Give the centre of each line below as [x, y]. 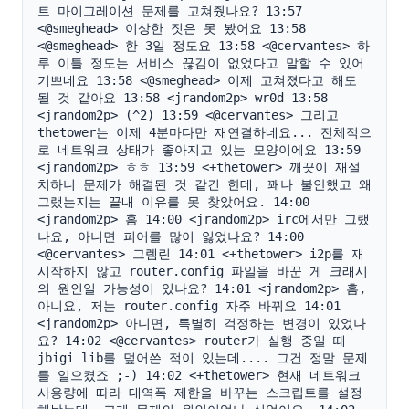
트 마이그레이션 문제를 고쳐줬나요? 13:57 [170, 11]
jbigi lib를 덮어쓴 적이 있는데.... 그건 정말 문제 [203, 358]
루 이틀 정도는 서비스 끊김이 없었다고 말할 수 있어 [201, 63]
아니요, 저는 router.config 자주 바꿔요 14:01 [189, 306]
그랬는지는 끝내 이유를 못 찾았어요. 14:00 [173, 202]
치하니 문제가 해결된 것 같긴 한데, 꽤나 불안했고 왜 [204, 184]
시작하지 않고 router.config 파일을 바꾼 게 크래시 [203, 271]
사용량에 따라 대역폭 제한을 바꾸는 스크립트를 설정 [200, 393]
